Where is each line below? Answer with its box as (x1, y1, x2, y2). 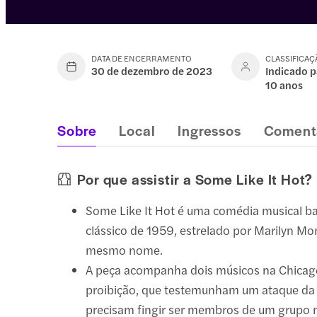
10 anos (265, 76, 304, 92)
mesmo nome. (86, 241, 163, 258)
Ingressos (178, 120, 241, 140)
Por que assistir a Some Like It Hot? (77, 168, 313, 189)
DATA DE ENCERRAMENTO (91, 51, 192, 64)
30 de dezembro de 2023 (91, 62, 213, 78)
